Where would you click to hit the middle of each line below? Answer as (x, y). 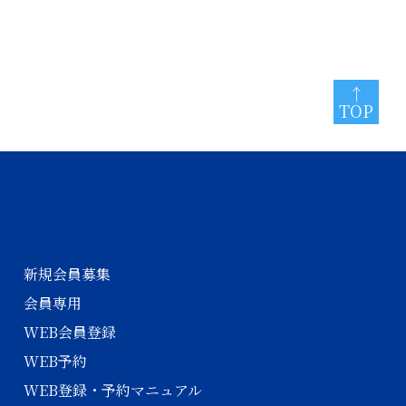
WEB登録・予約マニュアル (113, 390)
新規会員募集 (67, 274)
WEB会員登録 (70, 332)
